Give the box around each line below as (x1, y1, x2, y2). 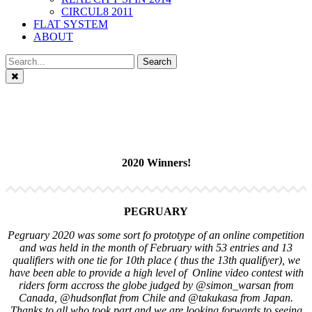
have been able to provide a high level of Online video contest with (8, 266, 304, 279)
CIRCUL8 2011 (61, 6, 133, 18)
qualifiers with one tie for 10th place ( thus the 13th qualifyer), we (12, 253, 300, 266)
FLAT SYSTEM (33, 18, 108, 31)
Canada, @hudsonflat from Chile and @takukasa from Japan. (19, 291, 293, 304)
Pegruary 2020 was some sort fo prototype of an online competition (8, 228, 304, 241)
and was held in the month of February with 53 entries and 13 (19, 241, 292, 253)
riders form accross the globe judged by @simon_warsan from (18, 279, 294, 291)
